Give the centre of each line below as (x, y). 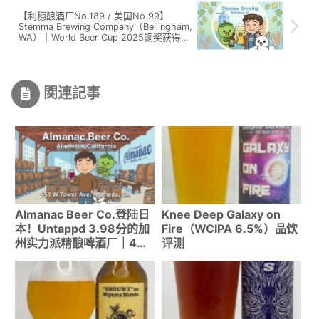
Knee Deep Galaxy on (221, 215)
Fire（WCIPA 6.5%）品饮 (229, 229)
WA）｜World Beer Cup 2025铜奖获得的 (104, 38)
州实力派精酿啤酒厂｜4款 (82, 243)
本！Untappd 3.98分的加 (82, 229)
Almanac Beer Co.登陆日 (82, 215)
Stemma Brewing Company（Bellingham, (105, 27)
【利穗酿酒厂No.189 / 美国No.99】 (94, 16)
